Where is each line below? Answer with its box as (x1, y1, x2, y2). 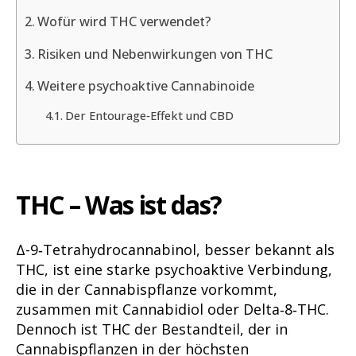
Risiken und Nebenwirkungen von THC (37, 44, 273, 63)
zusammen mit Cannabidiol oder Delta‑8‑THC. (16, 299, 329, 319)
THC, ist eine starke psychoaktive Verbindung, (16, 259, 332, 279)
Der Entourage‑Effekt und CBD (64, 106, 234, 123)
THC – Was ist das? (16, 188, 222, 222)
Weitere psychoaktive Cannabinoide (37, 77, 255, 95)
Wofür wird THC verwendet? (37, 12, 211, 30)
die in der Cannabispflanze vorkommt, (16, 279, 277, 299)
